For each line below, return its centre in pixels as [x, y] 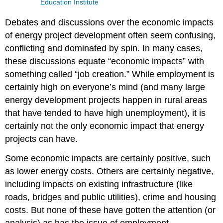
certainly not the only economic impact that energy [105, 126]
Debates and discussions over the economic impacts [110, 22]
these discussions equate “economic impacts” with [105, 61]
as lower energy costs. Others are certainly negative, [110, 171]
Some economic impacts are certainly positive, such [108, 158]
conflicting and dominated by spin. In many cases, [104, 48]
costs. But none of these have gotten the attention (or [111, 210]
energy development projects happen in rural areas [106, 100]
